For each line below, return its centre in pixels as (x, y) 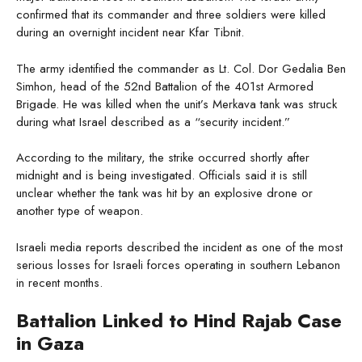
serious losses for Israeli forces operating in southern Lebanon (178, 265)
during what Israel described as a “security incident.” (153, 122)
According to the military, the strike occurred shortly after (163, 158)
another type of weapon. (80, 211)
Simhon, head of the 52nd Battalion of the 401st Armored (165, 86)
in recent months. (59, 282)
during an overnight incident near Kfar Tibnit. (130, 33)
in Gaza (50, 343)
